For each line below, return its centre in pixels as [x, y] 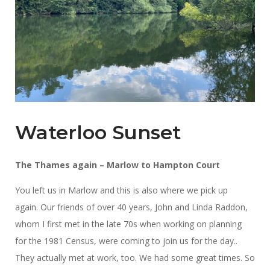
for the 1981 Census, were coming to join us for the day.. [127, 240]
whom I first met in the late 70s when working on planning [128, 224]
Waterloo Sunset [98, 132]
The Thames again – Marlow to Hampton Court [118, 165]
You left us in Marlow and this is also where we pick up [121, 190]
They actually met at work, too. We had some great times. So [135, 257]
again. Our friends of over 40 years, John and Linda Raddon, [131, 207]
